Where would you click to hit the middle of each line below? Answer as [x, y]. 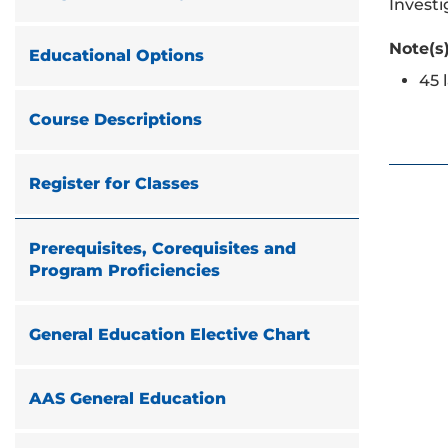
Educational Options [116, 55]
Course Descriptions [115, 119]
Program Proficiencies [124, 270]
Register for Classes [114, 183]
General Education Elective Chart [169, 334]
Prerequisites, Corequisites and [162, 248]
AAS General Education [127, 398]
